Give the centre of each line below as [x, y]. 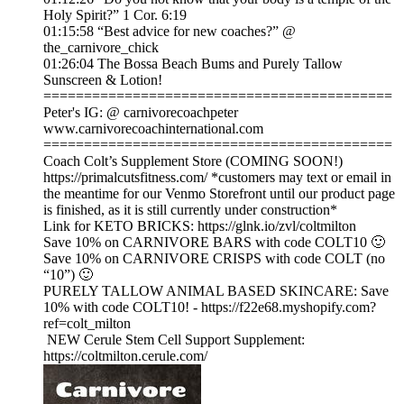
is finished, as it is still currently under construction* [190, 210]
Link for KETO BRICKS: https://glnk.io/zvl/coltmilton [200, 226]
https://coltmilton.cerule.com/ [125, 356]
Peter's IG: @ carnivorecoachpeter [141, 113]
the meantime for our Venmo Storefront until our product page [219, 194]
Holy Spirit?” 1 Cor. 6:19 [115, 15]
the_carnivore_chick [101, 48]
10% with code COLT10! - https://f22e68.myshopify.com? [210, 308]
